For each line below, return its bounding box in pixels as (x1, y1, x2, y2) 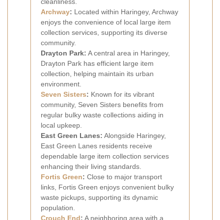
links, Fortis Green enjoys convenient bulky (41, 183, 174, 192)
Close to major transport (85, 173, 162, 181)
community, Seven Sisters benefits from (41, 101, 164, 109)
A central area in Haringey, (86, 49, 170, 57)
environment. (41, 80, 82, 88)
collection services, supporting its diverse (41, 28, 167, 37)
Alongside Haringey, (103, 132, 166, 140)
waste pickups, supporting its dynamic (41, 193, 158, 202)
